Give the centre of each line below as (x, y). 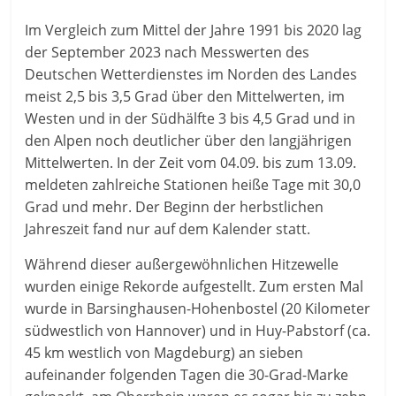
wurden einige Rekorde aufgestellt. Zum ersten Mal (194, 286)
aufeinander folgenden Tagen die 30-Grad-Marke (187, 374)
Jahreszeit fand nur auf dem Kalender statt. (168, 228)
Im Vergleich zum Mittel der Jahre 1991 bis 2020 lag (194, 30)
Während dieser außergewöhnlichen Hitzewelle (182, 264)
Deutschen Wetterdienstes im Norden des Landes (191, 74)
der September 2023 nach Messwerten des (168, 52)
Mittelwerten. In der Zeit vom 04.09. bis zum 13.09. (191, 162)
